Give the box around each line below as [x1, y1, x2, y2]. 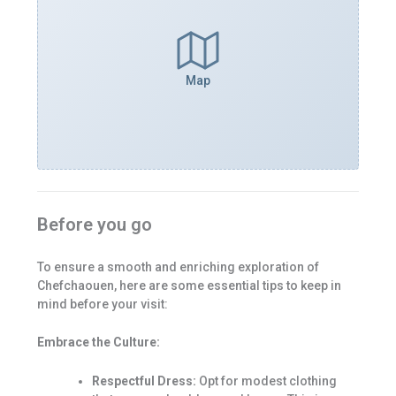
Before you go [36, 214, 152, 236]
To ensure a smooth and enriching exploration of [36, 260, 319, 275]
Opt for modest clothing [195, 373, 337, 388]
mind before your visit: [36, 297, 168, 312]
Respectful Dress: [91, 373, 196, 388]
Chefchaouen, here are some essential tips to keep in [36, 278, 341, 293]
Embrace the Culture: [36, 335, 160, 350]
